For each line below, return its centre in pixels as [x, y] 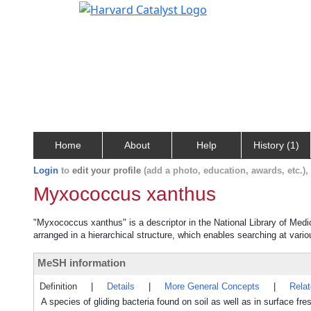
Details [121, 286]
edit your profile [107, 170]
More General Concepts [212, 286]
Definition [58, 286]
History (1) [276, 145]
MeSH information [82, 263]
